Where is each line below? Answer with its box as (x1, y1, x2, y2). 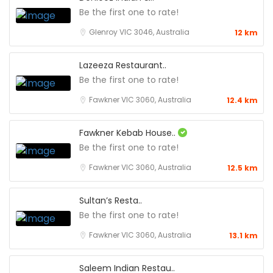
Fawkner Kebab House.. (79, 127, 178, 139)
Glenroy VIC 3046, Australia (89, 27, 190, 37)
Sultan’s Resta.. (79, 194, 142, 207)
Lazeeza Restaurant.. (79, 59, 166, 71)
